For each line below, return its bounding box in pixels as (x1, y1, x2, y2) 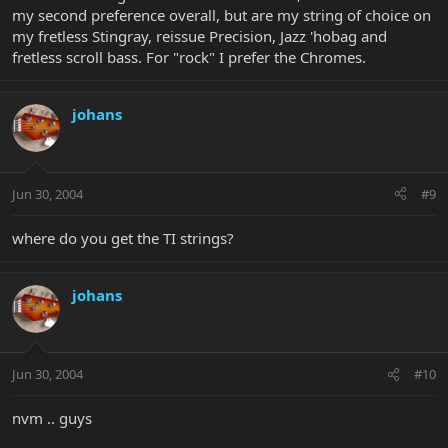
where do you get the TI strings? (12, 227, 234, 248)
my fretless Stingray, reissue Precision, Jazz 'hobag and (12, 26, 387, 47)
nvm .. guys (12, 408, 92, 429)
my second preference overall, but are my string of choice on (12, 5, 431, 26)
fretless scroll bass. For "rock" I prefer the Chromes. (12, 47, 366, 68)
